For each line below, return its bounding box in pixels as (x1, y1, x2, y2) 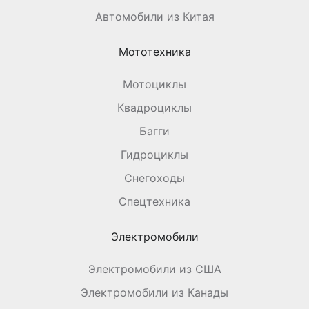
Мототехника (118, 44, 191, 59)
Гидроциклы (121, 147, 188, 161)
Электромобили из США (88, 261, 221, 276)
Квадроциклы (117, 100, 192, 114)
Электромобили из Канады (81, 285, 228, 299)
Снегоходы (124, 170, 185, 185)
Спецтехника (119, 194, 190, 208)
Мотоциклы (123, 77, 186, 91)
